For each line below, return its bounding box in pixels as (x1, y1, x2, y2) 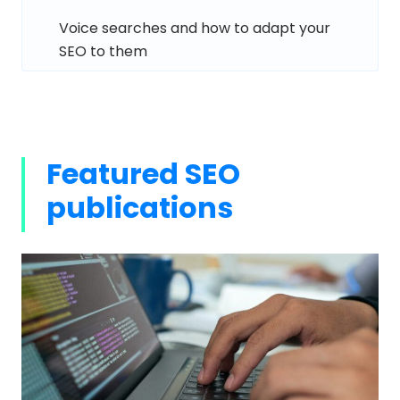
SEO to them (59, 40, 147, 62)
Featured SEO (46, 153, 240, 194)
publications (46, 187, 233, 228)
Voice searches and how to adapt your (59, 17, 330, 38)
